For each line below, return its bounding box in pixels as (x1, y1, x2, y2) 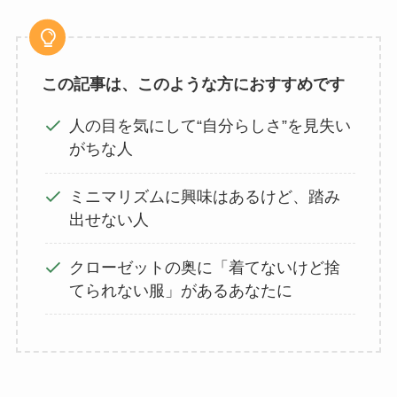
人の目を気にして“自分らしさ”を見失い (69, 117, 352, 136)
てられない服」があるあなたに (69, 281, 293, 300)
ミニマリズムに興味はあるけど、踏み (69, 188, 341, 206)
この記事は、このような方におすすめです (41, 75, 345, 94)
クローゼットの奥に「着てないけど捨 (69, 258, 341, 276)
